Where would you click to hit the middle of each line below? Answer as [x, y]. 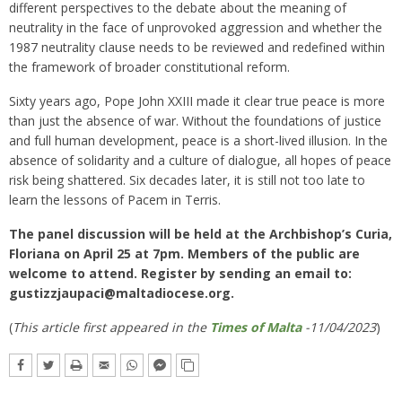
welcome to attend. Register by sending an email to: [180, 274]
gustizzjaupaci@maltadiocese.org [120, 293]
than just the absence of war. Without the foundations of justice [195, 121]
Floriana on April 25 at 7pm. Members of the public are [184, 254]
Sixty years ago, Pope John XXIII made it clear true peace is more [197, 101]
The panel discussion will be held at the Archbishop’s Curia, [201, 234]
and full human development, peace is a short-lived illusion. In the [198, 141]
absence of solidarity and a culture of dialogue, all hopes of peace [200, 161]
